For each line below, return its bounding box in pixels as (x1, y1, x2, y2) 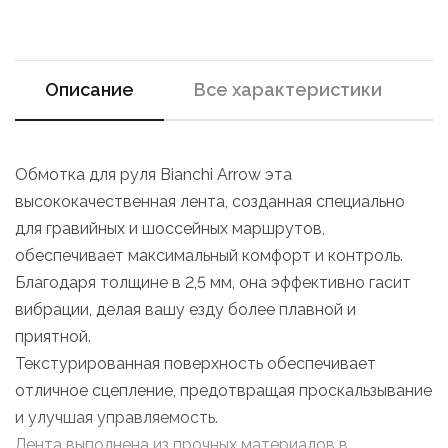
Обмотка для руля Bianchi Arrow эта (15, 165, 292, 184)
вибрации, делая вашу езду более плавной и (15, 300, 356, 319)
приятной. (15, 327, 91, 346)
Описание (45, 79, 134, 100)
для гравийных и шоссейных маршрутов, (15, 219, 325, 238)
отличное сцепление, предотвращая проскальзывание (15, 381, 432, 400)
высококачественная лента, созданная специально (15, 192, 405, 211)
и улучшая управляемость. (15, 408, 218, 427)
